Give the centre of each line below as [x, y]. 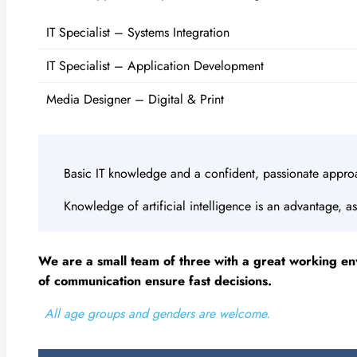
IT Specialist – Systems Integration [138, 32]
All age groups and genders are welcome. [157, 313]
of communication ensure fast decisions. [155, 280]
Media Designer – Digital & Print [135, 99]
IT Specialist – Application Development [155, 65]
